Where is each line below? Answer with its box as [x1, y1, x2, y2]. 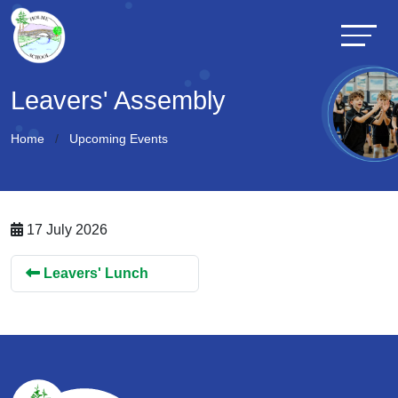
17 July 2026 [23, 222, 107, 237]
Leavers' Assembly [11, 86, 226, 115]
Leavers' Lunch [40, 266, 148, 281]
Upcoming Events [69, 131, 168, 146]
